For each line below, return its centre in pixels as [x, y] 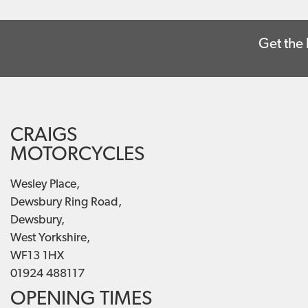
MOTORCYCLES [77, 155]
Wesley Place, [45, 185]
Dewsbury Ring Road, [66, 203]
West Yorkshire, [50, 239]
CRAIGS [44, 136]
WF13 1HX [37, 256]
